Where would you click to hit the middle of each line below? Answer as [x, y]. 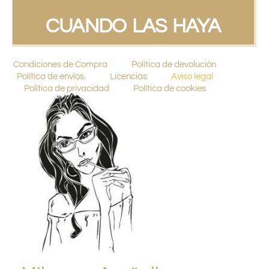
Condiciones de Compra [61, 65]
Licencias [128, 77]
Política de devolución [174, 65]
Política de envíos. [51, 77]
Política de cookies [169, 89]
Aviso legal [192, 77]
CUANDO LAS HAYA [133, 27]
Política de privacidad [66, 89]
